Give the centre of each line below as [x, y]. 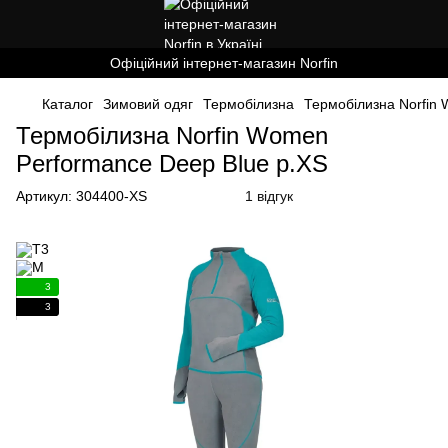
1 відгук [269, 196]
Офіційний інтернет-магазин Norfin [224, 63]
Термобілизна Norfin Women [172, 135]
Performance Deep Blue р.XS [172, 163]
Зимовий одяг [148, 104]
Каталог [67, 104]
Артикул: [44, 196]
